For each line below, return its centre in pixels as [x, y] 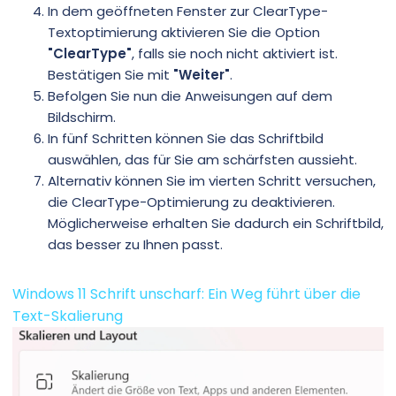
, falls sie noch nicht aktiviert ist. [235, 53]
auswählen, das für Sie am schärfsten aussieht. [202, 159]
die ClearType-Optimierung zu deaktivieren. [191, 202]
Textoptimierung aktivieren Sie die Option [184, 32]
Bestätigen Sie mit [110, 74]
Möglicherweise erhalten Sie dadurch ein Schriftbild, [216, 223]
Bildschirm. [82, 117]
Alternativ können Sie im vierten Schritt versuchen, [212, 180]
